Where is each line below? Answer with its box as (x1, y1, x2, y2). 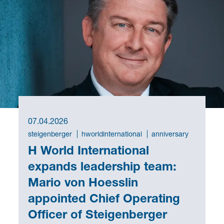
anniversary (151, 129, 188, 138)
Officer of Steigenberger (27, 206, 167, 221)
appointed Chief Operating (27, 190, 180, 205)
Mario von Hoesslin (27, 174, 138, 189)
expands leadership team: (27, 158, 176, 173)
